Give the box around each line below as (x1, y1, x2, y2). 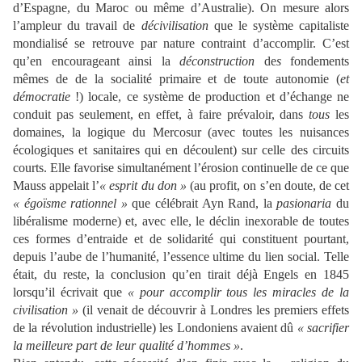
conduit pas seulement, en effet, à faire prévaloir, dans (13, 107, 309, 121)
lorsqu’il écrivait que (13, 284, 128, 299)
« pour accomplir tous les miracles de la (127, 284, 350, 299)
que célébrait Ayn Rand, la (127, 196, 277, 210)
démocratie (13, 89, 70, 103)
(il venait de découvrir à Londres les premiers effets (78, 302, 349, 317)
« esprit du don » (99, 178, 187, 192)
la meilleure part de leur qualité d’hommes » (13, 338, 240, 352)
